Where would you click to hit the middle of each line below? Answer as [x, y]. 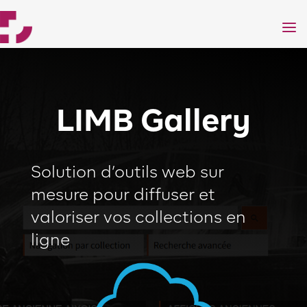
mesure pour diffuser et [123, 194]
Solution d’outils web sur [127, 171]
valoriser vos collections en [138, 217]
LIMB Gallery [153, 120]
